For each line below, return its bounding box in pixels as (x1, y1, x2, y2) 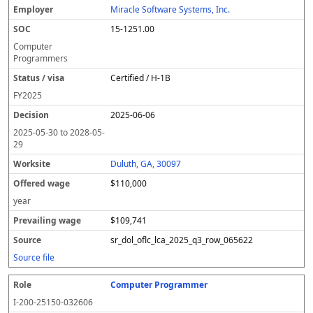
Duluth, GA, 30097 (110, 158, 182, 170)
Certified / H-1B (110, 72, 171, 84)
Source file (13, 252, 54, 263)
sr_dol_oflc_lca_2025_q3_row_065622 (110, 234, 254, 246)
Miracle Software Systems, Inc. (110, 3, 231, 15)
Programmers (13, 52, 68, 64)
